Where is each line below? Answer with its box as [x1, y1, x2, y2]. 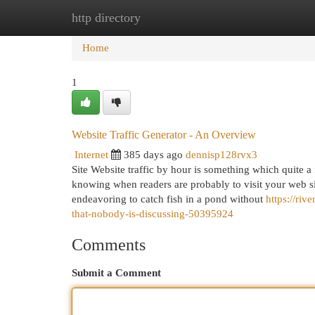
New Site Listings [141, 12, 217, 23]
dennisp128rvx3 [186, 149, 257, 160]
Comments [72, 236, 146, 254]
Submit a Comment [72, 267, 161, 278]
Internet [75, 149, 108, 160]
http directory [72, 11, 141, 25]
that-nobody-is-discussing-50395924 [72, 208, 233, 219]
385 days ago [124, 149, 183, 160]
